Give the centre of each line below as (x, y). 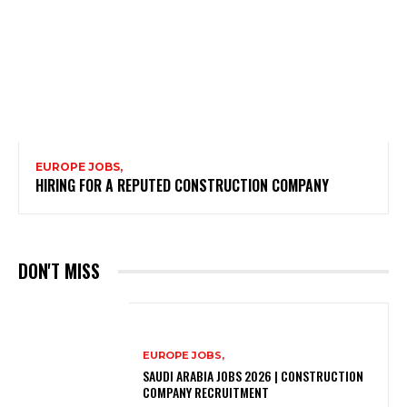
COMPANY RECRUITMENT (206, 392)
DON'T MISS (59, 271)
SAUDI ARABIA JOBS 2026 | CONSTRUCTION (253, 375)
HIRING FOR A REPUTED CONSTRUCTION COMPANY (184, 186)
